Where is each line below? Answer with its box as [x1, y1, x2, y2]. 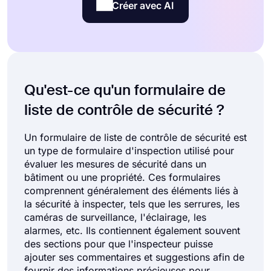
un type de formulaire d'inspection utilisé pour [24, 145, 234, 157]
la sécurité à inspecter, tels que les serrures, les [24, 198, 240, 211]
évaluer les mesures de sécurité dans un [24, 158, 206, 171]
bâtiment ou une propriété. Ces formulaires [24, 171, 220, 184]
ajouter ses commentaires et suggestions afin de [24, 251, 244, 264]
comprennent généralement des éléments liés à [24, 184, 238, 197]
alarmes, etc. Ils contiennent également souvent [24, 224, 240, 237]
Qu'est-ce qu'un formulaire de [24, 83, 226, 99]
